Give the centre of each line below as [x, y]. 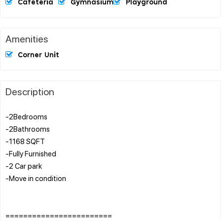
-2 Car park [24, 166]
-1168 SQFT [25, 141]
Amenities [27, 38]
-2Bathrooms [28, 129]
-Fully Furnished [31, 153]
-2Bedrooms [26, 116]
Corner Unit [38, 55]
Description [30, 91]
